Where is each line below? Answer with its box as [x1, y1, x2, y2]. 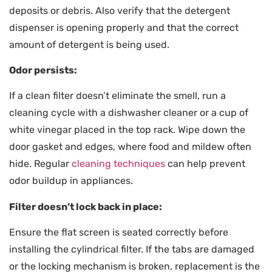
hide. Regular [9, 158, 72, 170]
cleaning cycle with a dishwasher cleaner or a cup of [9, 107, 248, 119]
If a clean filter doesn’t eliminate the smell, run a [9, 90, 226, 102]
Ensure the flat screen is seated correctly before [9, 226, 228, 239]
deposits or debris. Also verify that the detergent [9, 4, 230, 16]
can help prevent [165, 158, 245, 170]
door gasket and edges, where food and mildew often [9, 141, 251, 153]
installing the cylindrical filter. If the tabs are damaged [9, 243, 254, 256]
